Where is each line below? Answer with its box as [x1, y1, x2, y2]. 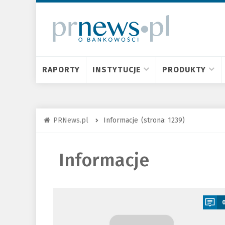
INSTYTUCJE [92, 65, 141, 74]
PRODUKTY [162, 65, 206, 74]
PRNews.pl [53, 116, 88, 125]
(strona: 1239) [141, 116, 185, 125]
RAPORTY [42, 65, 80, 74]
